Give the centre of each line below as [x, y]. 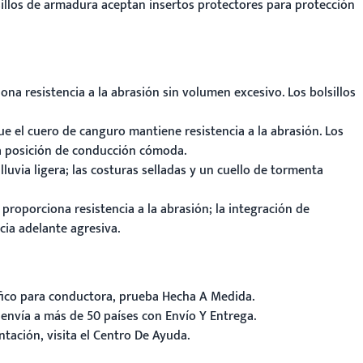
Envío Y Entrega [209, 316]
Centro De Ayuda [140, 336]
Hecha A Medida [207, 297]
